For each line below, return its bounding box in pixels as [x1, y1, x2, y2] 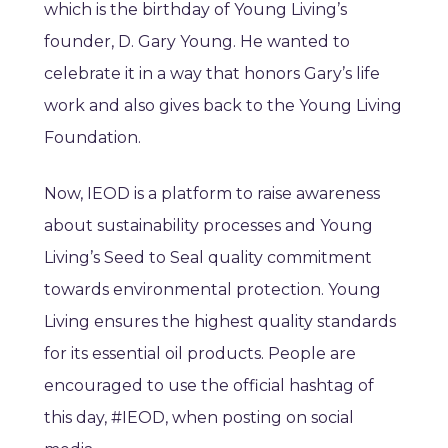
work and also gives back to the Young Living [44, 96, 402, 116]
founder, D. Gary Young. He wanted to [44, 32, 350, 52]
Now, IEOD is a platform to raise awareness [44, 184, 380, 204]
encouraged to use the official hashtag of [44, 376, 374, 396]
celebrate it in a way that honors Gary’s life [44, 64, 380, 84]
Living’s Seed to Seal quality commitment [44, 248, 372, 268]
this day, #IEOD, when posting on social [44, 408, 354, 428]
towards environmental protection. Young [44, 280, 381, 300]
